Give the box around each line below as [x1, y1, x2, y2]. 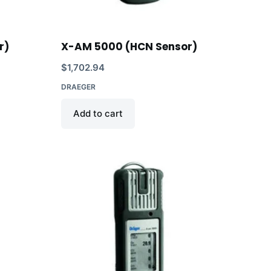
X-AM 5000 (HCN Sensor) [60, 39, 197, 54]
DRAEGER [60, 82, 96, 91]
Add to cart [73, 107, 123, 119]
